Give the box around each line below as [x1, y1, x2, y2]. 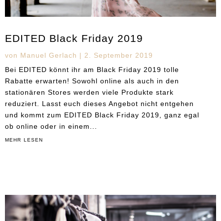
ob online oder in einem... [5, 122, 97, 131]
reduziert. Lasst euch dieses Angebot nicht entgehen [5, 100, 194, 108]
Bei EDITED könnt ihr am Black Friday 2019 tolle [5, 66, 179, 74]
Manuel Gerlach [20, 51, 77, 60]
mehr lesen [5, 135, 43, 144]
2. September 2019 [84, 51, 153, 60]
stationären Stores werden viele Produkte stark [5, 88, 174, 97]
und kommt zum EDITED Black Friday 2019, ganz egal [5, 111, 199, 119]
